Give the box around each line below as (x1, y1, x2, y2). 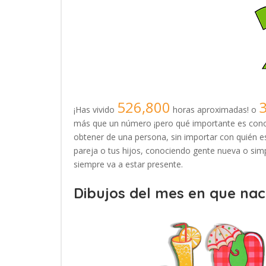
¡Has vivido (74, 104, 117, 115)
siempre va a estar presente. (74, 159, 183, 170)
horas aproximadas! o (170, 104, 259, 115)
